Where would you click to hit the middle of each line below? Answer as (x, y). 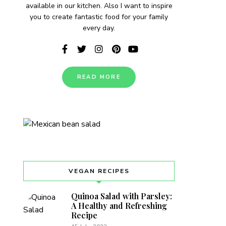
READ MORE (99, 77)
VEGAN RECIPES (99, 171)
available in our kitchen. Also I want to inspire (99, 6)
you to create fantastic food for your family (99, 17)
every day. (99, 28)
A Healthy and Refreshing (119, 206)
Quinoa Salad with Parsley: (122, 196)
